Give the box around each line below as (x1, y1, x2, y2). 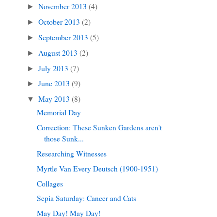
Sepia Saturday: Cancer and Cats (36, 193, 136, 203)
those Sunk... (44, 133, 84, 143)
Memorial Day (36, 107, 81, 118)
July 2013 (38, 62, 71, 73)
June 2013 (38, 78, 72, 89)
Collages (36, 178, 63, 188)
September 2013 (38, 31, 91, 42)
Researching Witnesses (36, 148, 107, 158)
